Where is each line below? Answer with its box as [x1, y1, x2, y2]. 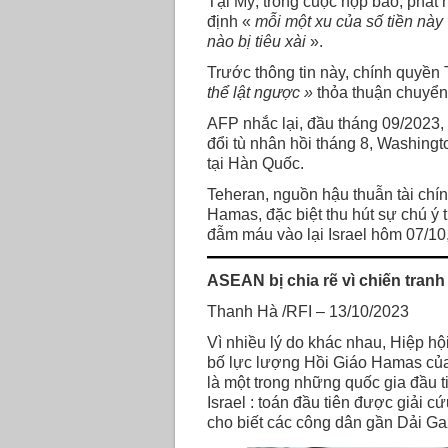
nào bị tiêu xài [206, 32, 306, 50]
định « [206, 12, 255, 30]
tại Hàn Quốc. [206, 154, 308, 172]
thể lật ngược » [206, 83, 313, 101]
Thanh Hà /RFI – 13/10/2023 [206, 302, 409, 320]
